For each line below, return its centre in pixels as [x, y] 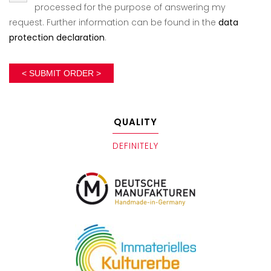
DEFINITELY [135, 145]
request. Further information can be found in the [114, 22]
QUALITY [135, 122]
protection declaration [57, 37]
